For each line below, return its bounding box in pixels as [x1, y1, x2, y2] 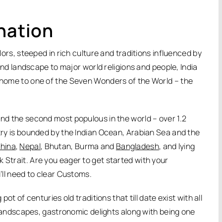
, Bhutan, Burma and [40, 141, 116, 152]
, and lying [159, 141, 195, 152]
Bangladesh [115, 141, 159, 152]
